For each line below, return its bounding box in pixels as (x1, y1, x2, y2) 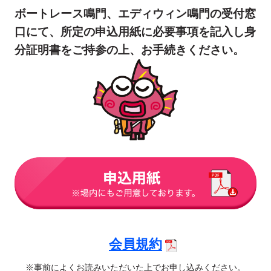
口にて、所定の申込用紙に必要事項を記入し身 (14, 25, 256, 38)
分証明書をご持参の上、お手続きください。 (14, 43, 244, 56)
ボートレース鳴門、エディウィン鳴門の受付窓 (14, 7, 256, 20)
